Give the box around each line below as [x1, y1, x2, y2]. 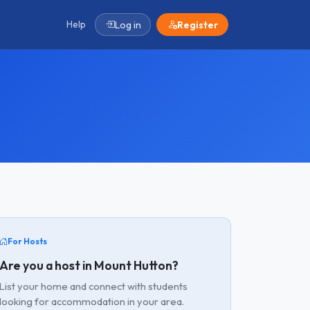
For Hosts [8, 236, 47, 246]
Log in [114, 18, 141, 31]
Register [176, 18, 218, 31]
